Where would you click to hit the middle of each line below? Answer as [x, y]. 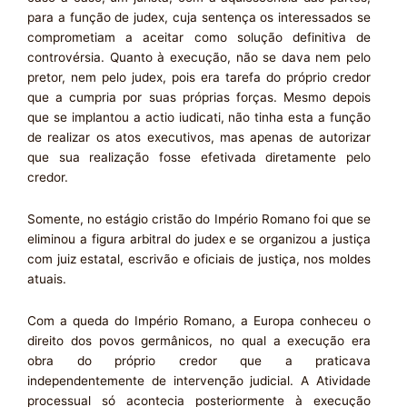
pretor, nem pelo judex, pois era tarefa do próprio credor [199, 78]
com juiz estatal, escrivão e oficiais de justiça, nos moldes [199, 259]
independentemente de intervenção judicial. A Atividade [199, 381]
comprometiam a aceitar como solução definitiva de [199, 38]
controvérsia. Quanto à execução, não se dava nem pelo [199, 58]
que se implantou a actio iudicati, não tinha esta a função [199, 118]
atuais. [47, 279]
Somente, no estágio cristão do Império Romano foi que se [199, 219]
